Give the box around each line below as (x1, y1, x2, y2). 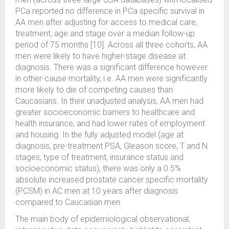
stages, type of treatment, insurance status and (15, 152, 184, 162)
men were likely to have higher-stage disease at (15, 51, 186, 61)
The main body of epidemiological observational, (15, 214, 190, 224)
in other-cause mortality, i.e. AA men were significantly (15, 74, 208, 83)
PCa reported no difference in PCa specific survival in (15, 6, 204, 16)
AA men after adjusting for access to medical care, (15, 17, 197, 27)
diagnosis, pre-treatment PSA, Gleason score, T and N (15, 141, 208, 151)
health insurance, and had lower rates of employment (15, 119, 205, 128)
